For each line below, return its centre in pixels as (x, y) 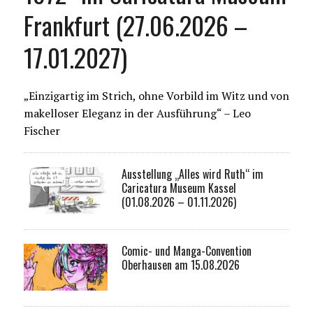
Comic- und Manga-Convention (186, 251)
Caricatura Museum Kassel (179, 188)
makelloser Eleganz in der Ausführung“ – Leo (137, 114)
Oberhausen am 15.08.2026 (180, 265)
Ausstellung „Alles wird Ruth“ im (192, 174)
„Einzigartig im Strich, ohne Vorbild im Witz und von (156, 96)
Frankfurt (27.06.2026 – (135, 25)
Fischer (42, 131)
